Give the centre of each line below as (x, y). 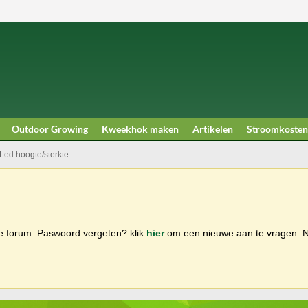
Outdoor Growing (50, 129)
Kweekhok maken (140, 129)
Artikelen (213, 129)
